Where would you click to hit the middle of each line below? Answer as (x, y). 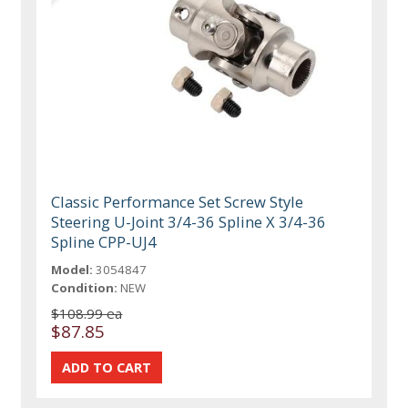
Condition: (85, 287)
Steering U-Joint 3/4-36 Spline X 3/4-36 (189, 221)
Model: (72, 269)
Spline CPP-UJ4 (104, 241)
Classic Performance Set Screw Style (178, 201)
